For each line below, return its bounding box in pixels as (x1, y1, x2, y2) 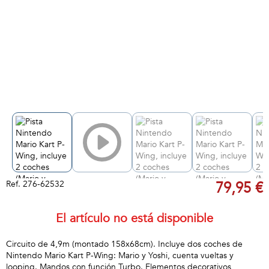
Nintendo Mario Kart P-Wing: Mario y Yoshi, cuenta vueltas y (6, 250, 234, 261)
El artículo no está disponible (56, 210, 213, 226)
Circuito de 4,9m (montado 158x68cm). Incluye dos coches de (6, 238, 243, 250)
